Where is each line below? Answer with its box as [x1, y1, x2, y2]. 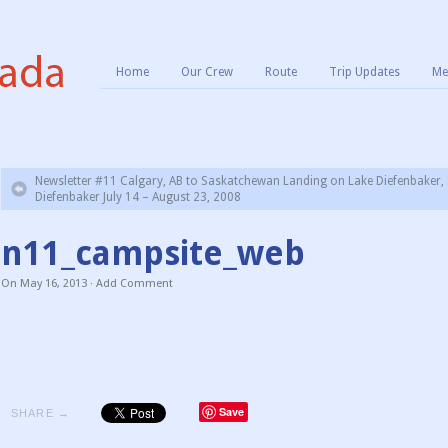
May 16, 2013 [20, 277, 88, 291]
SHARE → [11, 407, 70, 420]
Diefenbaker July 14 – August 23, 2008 [35, 189, 242, 204]
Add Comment [96, 277, 174, 291]
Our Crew [181, 64, 233, 79]
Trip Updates [329, 64, 400, 79]
